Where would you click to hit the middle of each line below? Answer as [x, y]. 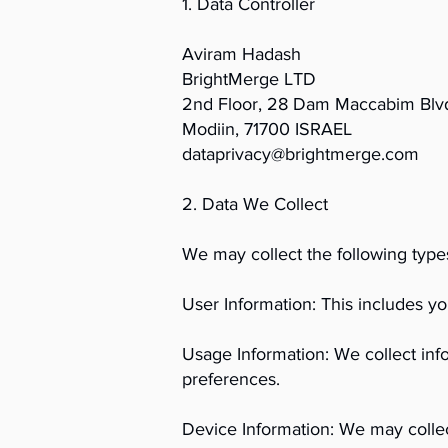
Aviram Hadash [241, 54]
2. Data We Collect [255, 204]
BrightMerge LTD [249, 79]
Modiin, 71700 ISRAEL [267, 129]
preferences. [231, 379]
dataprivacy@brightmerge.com [300, 154]
